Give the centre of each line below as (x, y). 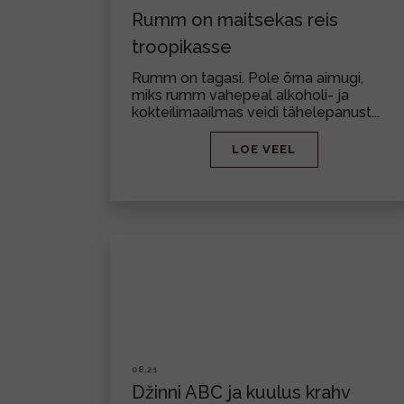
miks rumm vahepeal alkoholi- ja (240, 95)
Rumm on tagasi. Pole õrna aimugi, (248, 78)
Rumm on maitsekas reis (235, 20)
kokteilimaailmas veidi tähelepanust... (256, 112)
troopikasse (182, 47)
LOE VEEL (264, 149)
